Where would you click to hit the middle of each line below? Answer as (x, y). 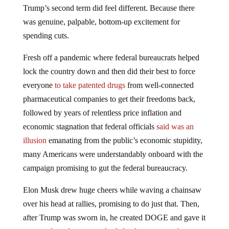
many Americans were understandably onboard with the (113, 154)
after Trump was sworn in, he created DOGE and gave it (114, 217)
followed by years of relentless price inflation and (102, 112)
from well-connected (159, 85)
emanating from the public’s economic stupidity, (124, 140)
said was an (175, 126)
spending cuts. (46, 35)
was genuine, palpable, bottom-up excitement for (101, 21)
